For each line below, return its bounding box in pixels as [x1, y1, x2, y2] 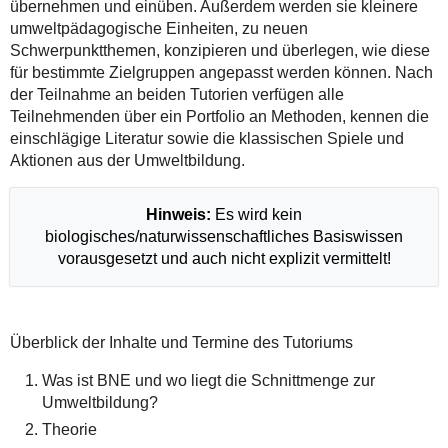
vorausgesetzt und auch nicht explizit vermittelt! [57, 250, 391, 268]
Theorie [41, 420, 97, 438]
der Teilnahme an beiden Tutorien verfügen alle [9, 86, 344, 104]
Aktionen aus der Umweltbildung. [9, 152, 245, 170]
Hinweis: [146, 206, 211, 224]
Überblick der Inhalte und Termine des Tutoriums [9, 334, 353, 352]
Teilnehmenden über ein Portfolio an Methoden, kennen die [9, 108, 429, 126]
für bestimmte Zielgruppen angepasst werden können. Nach [9, 64, 433, 82]
